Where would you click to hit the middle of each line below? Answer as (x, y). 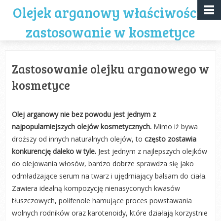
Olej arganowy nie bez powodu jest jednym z (84, 114)
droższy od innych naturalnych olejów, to (77, 139)
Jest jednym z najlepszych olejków (151, 151)
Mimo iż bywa (174, 127)
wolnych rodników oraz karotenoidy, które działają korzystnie (110, 213)
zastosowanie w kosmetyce (110, 32)
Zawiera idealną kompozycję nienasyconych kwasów (96, 188)
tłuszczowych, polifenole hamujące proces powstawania (102, 201)
